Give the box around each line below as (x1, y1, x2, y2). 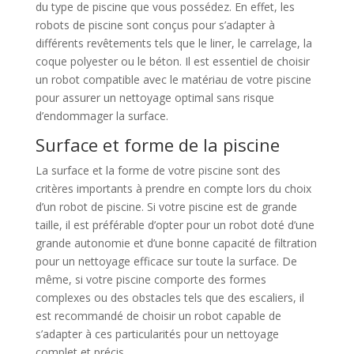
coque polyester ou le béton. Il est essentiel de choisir (35, 53, 310, 69)
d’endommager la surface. (35, 107, 168, 123)
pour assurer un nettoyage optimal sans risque (35, 89, 274, 105)
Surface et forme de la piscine (35, 132, 280, 156)
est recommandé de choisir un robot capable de (35, 307, 281, 323)
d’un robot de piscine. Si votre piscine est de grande (35, 198, 297, 214)
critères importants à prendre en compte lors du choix (35, 180, 311, 196)
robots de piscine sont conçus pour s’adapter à (35, 17, 275, 32)
